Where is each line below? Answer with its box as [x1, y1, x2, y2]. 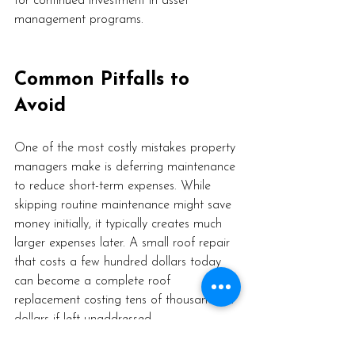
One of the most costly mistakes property [14, 142, 239, 155]
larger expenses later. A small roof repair [14, 237, 234, 250]
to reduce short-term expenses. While [14, 180, 215, 193]
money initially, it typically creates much [14, 218, 226, 231]
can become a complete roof [14, 275, 174, 288]
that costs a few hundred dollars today [14, 256, 225, 269]
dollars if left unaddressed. [14, 313, 154, 326]
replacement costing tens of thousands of [14, 294, 239, 307]
